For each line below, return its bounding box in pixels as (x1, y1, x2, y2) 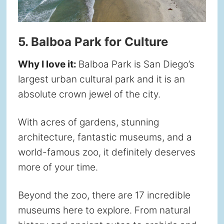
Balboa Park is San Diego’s (78, 58, 194, 70)
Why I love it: (17, 58, 78, 70)
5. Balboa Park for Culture (17, 34, 168, 49)
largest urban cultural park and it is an (17, 73, 185, 85)
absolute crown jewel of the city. (17, 88, 160, 100)
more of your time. (17, 161, 98, 173)
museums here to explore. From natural (17, 204, 190, 216)
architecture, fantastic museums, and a (17, 131, 192, 143)
